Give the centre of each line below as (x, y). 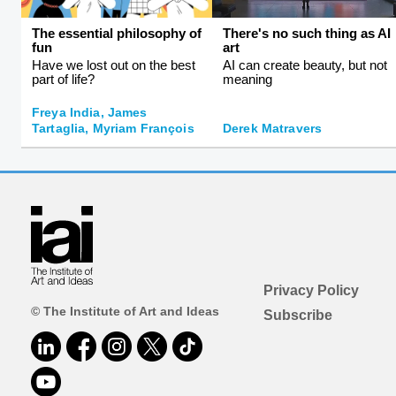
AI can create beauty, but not (305, 65)
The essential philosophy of (117, 33)
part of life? (63, 79)
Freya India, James (90, 112)
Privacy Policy (311, 290)
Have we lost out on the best (114, 65)
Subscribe (297, 315)
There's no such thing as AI (307, 33)
